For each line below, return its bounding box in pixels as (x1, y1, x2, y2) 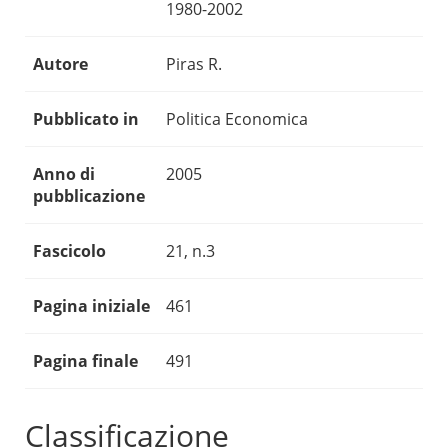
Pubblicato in (33, 108, 139, 131)
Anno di (33, 163, 95, 186)
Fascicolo (33, 240, 106, 263)
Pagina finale (33, 350, 138, 373)
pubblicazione (33, 185, 145, 208)
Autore (33, 53, 88, 76)
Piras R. (166, 53, 222, 76)
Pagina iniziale (33, 295, 150, 318)
